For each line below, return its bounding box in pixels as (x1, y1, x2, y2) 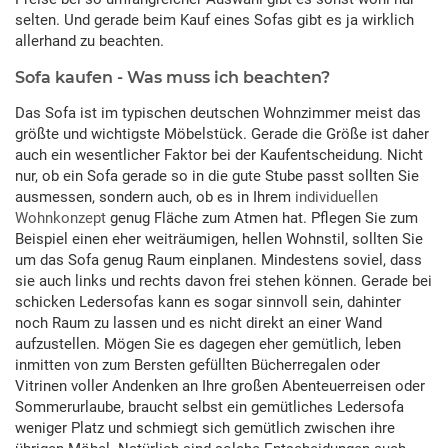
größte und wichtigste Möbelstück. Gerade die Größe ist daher (15, 125, 429, 144)
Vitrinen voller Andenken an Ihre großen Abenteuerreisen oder (15, 377, 425, 396)
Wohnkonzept (15, 209, 106, 228)
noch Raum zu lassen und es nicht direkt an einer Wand (15, 314, 382, 333)
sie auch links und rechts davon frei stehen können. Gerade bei (15, 272, 432, 291)
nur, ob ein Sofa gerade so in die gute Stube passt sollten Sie (15, 167, 419, 186)
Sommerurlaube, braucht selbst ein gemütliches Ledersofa (15, 398, 404, 417)
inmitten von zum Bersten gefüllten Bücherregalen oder (15, 356, 380, 375)
